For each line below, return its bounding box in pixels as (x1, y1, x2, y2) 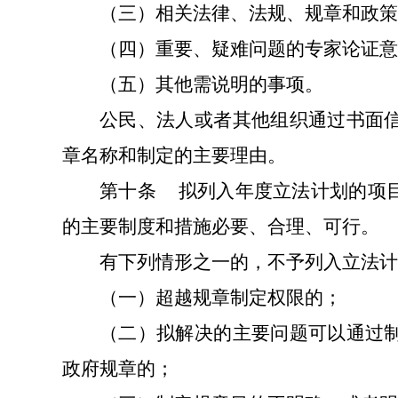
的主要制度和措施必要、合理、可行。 (62, 216, 379, 237)
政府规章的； (62, 358, 174, 379)
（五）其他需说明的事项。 (99, 74, 323, 95)
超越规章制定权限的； (155, 287, 342, 308)
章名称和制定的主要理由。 (62, 145, 286, 166)
